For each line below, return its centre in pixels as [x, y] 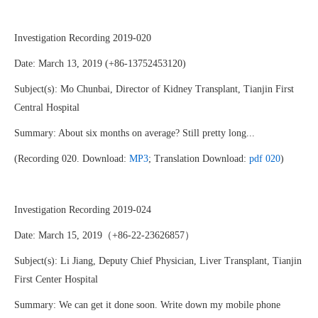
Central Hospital [47, 108]
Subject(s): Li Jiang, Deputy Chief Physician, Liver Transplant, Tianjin [158, 261]
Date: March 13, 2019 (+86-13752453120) [100, 64]
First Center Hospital [56, 279]
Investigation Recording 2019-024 [83, 210]
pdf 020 [265, 159]
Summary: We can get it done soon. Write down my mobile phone [147, 305]
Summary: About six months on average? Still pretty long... [135, 133]
